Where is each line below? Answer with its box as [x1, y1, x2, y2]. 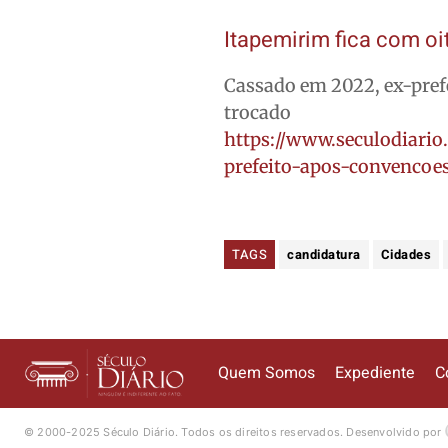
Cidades [380, 244, 432, 264]
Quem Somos [218, 361, 315, 386]
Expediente [335, 361, 415, 386]
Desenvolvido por [346, 424, 445, 439]
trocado [224, 100, 292, 124]
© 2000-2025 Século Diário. [24, 424, 182, 439]
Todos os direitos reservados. [181, 424, 347, 439]
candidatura [287, 244, 361, 264]
